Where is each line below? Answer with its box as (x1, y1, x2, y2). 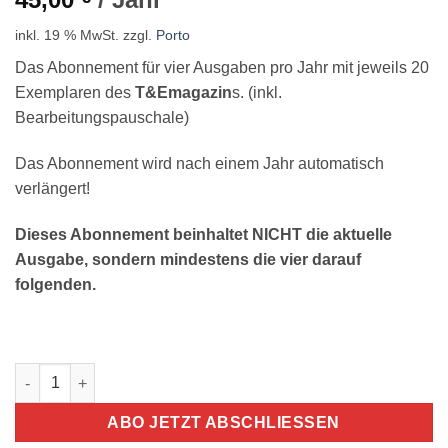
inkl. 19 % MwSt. (15, 27, 119, 44)
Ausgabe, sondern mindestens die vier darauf (15, 250, 361, 268)
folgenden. (15, 275, 96, 293)
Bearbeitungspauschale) (15, 109, 189, 127)
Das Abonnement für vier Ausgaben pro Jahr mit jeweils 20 (15, 59, 429, 77)
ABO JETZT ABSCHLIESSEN (107, 414, 328, 432)
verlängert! (15, 179, 90, 197)
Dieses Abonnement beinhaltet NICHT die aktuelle (15, 225, 392, 243)
